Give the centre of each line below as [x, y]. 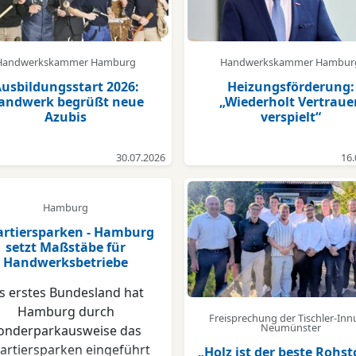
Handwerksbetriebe [66, 262]
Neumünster [290, 328]
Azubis [66, 117]
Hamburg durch [66, 311]
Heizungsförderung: [290, 87]
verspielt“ [290, 117]
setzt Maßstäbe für [66, 247]
